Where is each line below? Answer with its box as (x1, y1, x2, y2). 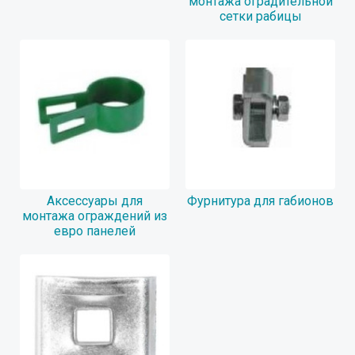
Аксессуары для (47, 193, 143, 208)
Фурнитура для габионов (187, 193, 334, 208)
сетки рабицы (219, 8, 302, 24)
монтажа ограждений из (22, 208, 167, 223)
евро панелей (54, 223, 136, 239)
